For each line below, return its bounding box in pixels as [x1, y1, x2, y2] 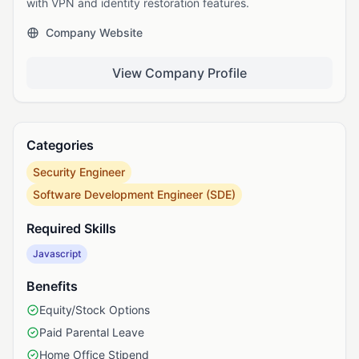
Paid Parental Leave [39, 325, 144, 339]
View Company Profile [112, 65, 247, 81]
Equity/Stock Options [39, 303, 150, 317]
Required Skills [26, 220, 116, 236]
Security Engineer [33, 165, 125, 179]
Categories [26, 137, 94, 153]
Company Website [46, 26, 143, 39]
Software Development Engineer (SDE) [33, 188, 236, 201]
